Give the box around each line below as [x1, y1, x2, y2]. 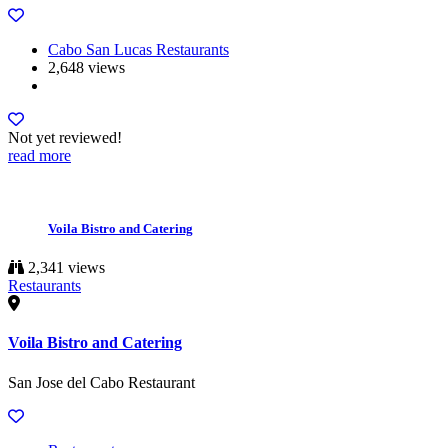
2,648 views [48, 58, 125, 76]
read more [8, 146, 71, 164]
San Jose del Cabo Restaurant [8, 373, 195, 391]
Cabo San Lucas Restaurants [48, 40, 229, 58]
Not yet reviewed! [8, 128, 122, 146]
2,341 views [24, 259, 105, 277]
